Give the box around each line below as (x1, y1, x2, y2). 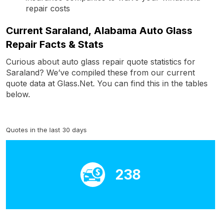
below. (6, 89, 30, 99)
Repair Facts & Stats (6, 38, 104, 50)
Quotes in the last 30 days (6, 125, 87, 134)
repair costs (26, 3, 70, 13)
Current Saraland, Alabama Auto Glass (6, 24, 192, 37)
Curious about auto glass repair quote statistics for (6, 56, 195, 67)
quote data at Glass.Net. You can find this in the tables (6, 78, 208, 88)
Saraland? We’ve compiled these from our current (6, 67, 195, 77)
